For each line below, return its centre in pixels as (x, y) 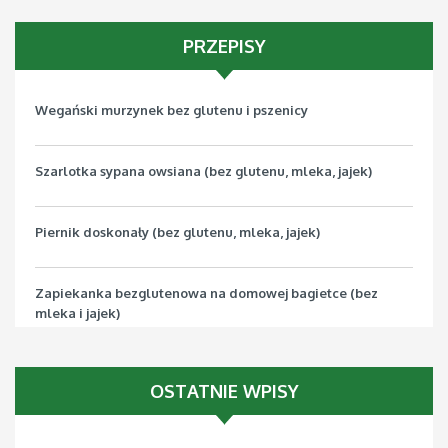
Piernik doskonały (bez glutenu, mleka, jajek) (177, 232)
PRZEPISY (224, 46)
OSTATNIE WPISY (224, 391)
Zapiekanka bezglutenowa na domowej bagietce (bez (206, 293)
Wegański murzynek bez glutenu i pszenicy (171, 110)
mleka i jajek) (77, 313)
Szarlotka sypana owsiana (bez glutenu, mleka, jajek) (203, 171)
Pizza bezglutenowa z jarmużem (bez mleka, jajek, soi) (206, 374)
